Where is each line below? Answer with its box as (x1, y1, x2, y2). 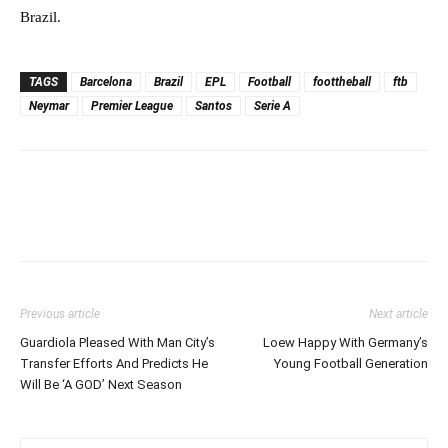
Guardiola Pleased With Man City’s (20, 335, 215, 351)
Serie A (254, 99, 291, 114)
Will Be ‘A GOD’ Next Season (20, 377, 182, 393)
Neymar (29, 99, 69, 114)
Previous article (20, 307, 100, 322)
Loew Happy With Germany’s (263, 335, 428, 351)
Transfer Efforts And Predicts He (20, 356, 208, 372)
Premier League (91, 99, 173, 114)
